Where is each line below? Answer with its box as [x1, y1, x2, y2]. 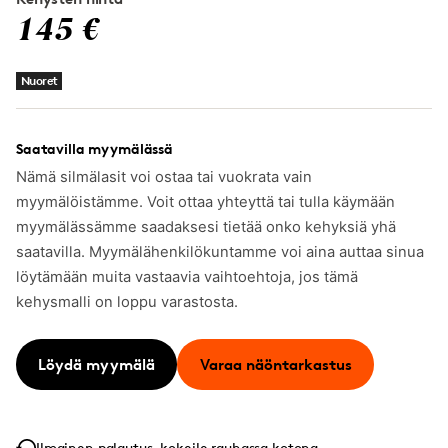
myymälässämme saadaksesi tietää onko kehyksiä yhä [16, 218, 396, 236]
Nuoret [21, 73, 58, 88]
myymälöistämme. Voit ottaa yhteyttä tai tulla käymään [16, 193, 395, 211]
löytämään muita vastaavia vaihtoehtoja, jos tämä [16, 268, 358, 286]
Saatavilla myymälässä [16, 140, 174, 157]
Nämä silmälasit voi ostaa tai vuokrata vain [16, 168, 312, 186]
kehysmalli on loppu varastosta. [16, 293, 238, 311]
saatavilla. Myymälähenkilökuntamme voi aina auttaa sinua [16, 243, 424, 261]
